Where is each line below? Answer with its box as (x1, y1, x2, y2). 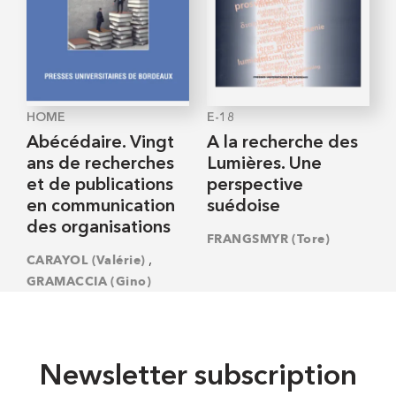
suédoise (207, 198, 280, 217)
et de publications (27, 177, 173, 195)
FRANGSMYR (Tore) (207, 231, 330, 247)
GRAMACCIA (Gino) (27, 273, 151, 289)
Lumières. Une (207, 156, 322, 174)
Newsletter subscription (39, 362, 357, 392)
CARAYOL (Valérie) (27, 252, 146, 268)
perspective (207, 177, 303, 195)
